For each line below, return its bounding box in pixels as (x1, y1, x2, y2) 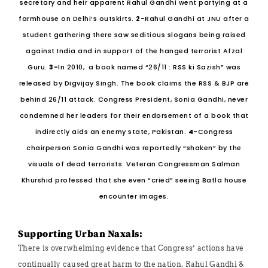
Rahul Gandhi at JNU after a (145, 14, 249, 23)
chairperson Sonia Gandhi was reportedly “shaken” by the (26, 143, 242, 153)
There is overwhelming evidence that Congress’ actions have (18, 243, 244, 253)
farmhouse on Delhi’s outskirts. (19, 14, 136, 23)
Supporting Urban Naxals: (18, 228, 142, 240)
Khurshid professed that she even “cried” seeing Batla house (21, 175, 247, 185)
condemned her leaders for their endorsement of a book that (19, 111, 249, 120)
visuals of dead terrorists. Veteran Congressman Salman (28, 159, 240, 169)
